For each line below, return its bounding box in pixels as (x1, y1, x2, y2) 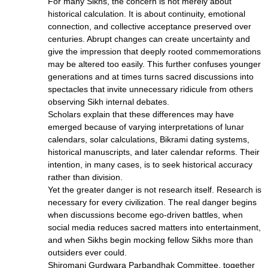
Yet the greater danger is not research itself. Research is (48, 184, 261, 194)
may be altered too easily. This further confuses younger (48, 59, 261, 69)
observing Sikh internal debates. (48, 96, 169, 106)
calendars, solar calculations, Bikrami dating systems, (48, 134, 249, 144)
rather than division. (48, 172, 123, 182)
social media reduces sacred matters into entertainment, (48, 222, 261, 232)
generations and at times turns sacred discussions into (48, 71, 254, 81)
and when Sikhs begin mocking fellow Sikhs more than (48, 234, 253, 245)
